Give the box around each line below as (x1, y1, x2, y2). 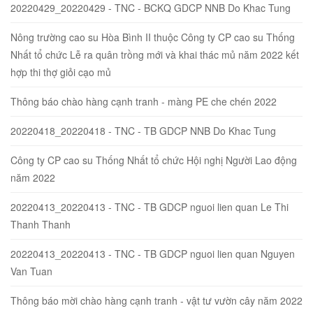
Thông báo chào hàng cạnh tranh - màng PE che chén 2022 (10, 94, 277, 108)
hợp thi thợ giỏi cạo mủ (10, 64, 111, 79)
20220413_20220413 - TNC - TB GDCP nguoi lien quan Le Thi (10, 199, 289, 214)
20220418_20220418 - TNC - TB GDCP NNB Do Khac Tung (10, 123, 276, 138)
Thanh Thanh (10, 217, 71, 231)
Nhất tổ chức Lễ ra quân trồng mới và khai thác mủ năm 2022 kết (10, 47, 299, 61)
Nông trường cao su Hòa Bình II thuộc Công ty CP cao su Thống (10, 29, 295, 44)
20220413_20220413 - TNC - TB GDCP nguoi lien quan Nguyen (10, 246, 295, 261)
